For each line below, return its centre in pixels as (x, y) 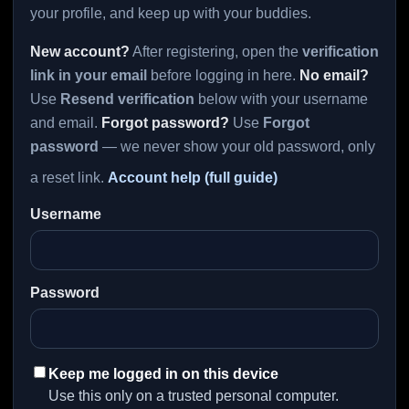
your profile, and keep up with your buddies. (171, 13)
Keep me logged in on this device (163, 374)
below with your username (281, 99)
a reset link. (69, 178)
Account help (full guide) (193, 178)
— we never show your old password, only (237, 147)
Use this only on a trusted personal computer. (194, 396)
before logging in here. (223, 75)
